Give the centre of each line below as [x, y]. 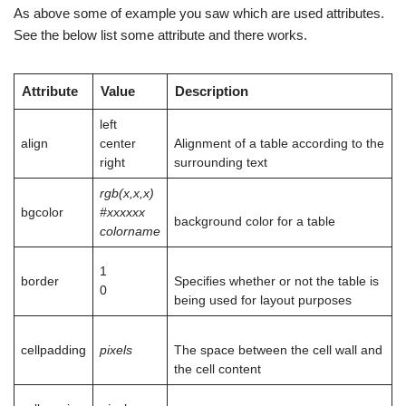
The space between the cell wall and [278, 350]
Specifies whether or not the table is [276, 281]
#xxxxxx [122, 213]
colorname [130, 232]
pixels [116, 350]
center [117, 144]
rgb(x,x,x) [126, 193]
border [39, 281]
